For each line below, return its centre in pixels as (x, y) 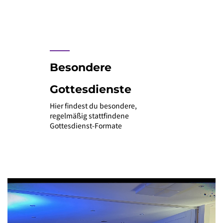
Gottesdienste (91, 90)
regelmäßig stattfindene (89, 116)
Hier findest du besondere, (93, 106)
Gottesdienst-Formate (86, 126)
